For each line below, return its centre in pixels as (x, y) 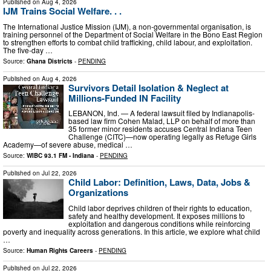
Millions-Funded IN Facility (125, 98)
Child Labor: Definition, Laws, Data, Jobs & (159, 182)
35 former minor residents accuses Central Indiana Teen (160, 129)
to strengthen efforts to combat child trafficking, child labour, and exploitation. (128, 42)
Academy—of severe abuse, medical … (68, 145)
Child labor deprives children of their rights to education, (160, 207)
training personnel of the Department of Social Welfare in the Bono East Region (133, 34)
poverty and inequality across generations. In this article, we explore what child (132, 231)
